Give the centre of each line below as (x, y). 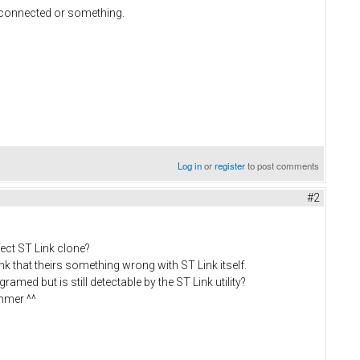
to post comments (282, 165)
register (230, 165)
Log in (190, 165)
